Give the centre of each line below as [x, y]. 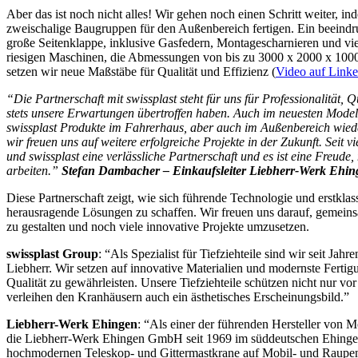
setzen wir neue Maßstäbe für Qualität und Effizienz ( [141, 71]
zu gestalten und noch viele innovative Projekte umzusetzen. [158, 226]
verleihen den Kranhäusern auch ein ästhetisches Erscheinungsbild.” [178, 296]
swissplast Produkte [58, 127]
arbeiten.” [34, 170]
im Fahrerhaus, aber [163, 127]
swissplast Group [52, 253]
